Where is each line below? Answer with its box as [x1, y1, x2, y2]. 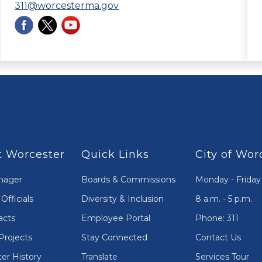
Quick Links [81, 147, 149, 161]
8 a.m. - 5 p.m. [195, 193, 252, 204]
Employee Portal [81, 212, 150, 223]
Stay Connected [81, 232, 147, 243]
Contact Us [195, 232, 241, 243]
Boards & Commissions [81, 174, 175, 185]
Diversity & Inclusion [81, 193, 164, 204]
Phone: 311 [195, 212, 239, 223]
